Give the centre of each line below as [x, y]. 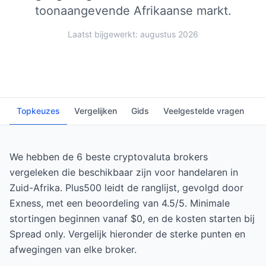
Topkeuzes [38, 111]
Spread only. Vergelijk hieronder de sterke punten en [127, 234]
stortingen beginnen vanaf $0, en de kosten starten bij [132, 218]
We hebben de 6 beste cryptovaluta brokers [109, 157]
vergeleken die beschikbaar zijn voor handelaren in [124, 172]
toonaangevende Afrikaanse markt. [133, 11]
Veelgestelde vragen [204, 111]
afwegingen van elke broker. [73, 249]
